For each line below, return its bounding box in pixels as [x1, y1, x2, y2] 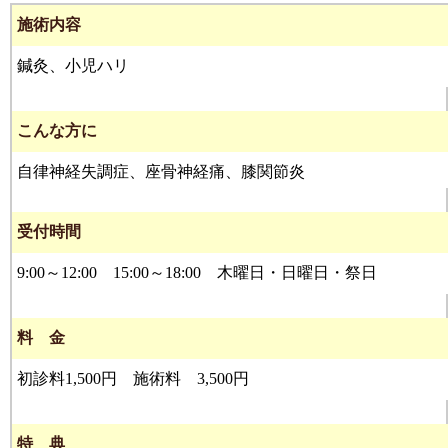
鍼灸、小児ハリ [17, 57, 129, 74]
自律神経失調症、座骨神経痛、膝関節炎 [17, 163, 305, 180]
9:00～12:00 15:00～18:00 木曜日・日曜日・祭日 [17, 264, 377, 281]
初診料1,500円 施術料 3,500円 [17, 370, 249, 387]
